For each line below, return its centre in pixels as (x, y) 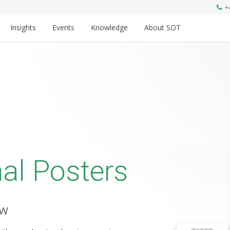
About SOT (162, 27)
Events (63, 27)
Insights (23, 27)
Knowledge (109, 27)
